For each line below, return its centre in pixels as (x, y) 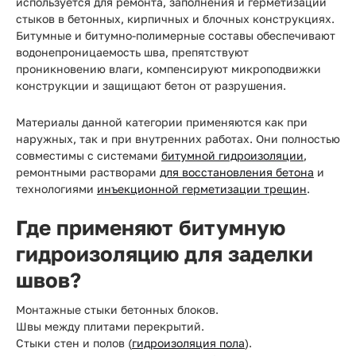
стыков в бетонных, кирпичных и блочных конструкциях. (175, 19)
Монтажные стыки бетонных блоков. (117, 310)
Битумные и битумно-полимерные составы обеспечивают (176, 35)
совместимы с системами (89, 155)
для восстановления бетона (237, 172)
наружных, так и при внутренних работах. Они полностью (178, 139)
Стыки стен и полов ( (74, 343)
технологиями (56, 189)
